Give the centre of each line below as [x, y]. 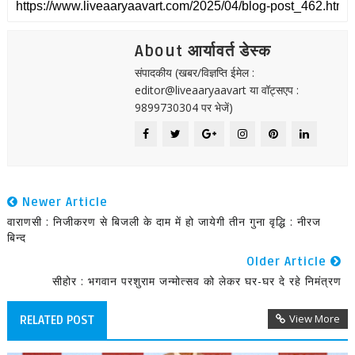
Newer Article [63, 202]
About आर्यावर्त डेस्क [202, 52]
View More [315, 319]
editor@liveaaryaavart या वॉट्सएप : [216, 90]
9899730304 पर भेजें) [183, 107]
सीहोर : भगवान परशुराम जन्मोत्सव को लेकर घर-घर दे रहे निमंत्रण [197, 281]
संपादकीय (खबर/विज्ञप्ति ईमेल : [194, 73]
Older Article [289, 261]
